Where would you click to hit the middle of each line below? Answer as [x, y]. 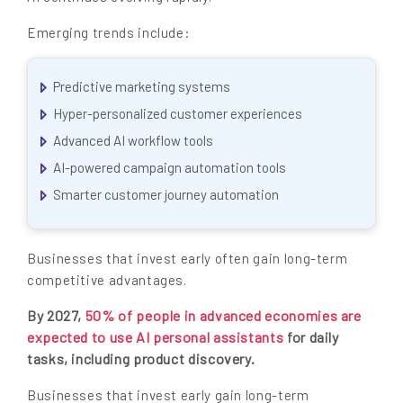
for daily [311, 337]
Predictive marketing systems [142, 86]
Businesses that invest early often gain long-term [188, 259]
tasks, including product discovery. [141, 359]
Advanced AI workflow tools [133, 140]
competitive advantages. [107, 280]
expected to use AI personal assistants [156, 337]
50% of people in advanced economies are [223, 316]
